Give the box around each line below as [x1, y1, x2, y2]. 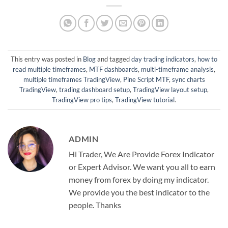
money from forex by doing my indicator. [69, 174, 209, 184]
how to [197, 55, 217, 64]
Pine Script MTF [123, 75, 169, 84]
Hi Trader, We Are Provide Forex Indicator [69, 149, 214, 159]
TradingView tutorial [115, 96, 175, 104]
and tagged [96, 55, 131, 64]
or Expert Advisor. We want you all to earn [69, 161, 215, 172]
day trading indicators [131, 55, 194, 64]
